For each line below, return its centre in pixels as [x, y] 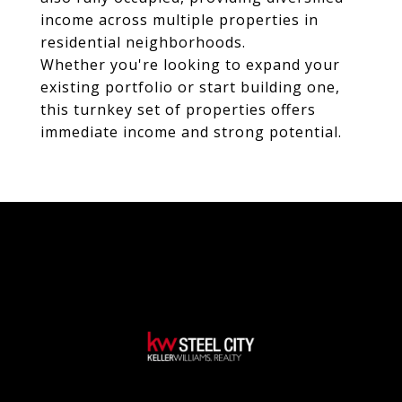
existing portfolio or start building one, [190, 87]
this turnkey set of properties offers [178, 109]
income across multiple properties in [179, 20]
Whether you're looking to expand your [190, 65]
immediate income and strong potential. [191, 132]
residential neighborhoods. [143, 42]
